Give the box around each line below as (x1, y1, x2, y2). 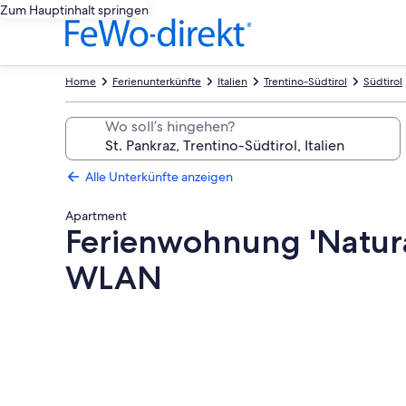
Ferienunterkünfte (112, 74, 201, 89)
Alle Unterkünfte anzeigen (85, 169, 233, 185)
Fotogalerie (64, 303, 184, 329)
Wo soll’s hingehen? (105, 117, 235, 136)
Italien (217, 74, 247, 89)
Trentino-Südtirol (264, 74, 347, 89)
